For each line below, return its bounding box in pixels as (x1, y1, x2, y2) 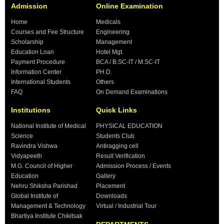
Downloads (96, 192, 127, 200)
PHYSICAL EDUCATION (96, 122, 162, 130)
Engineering (96, 28, 129, 36)
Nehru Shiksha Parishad (11, 182, 77, 190)
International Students (11, 78, 70, 86)
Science (11, 132, 33, 140)
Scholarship (11, 38, 43, 46)
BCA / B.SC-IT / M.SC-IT (96, 58, 160, 66)
